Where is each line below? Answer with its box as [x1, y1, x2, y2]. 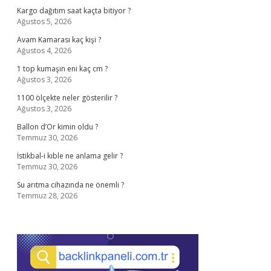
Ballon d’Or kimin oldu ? [17, 122, 98, 132]
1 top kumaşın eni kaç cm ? [17, 64, 108, 74]
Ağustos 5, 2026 [17, 16, 71, 27]
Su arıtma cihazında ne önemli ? [17, 180, 124, 190]
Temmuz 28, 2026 [17, 191, 77, 201]
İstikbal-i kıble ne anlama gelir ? [17, 151, 123, 161]
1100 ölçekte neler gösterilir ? [17, 93, 117, 103]
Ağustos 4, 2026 [17, 45, 71, 56]
